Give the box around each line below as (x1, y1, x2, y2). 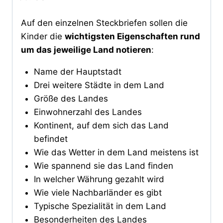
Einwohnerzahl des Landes (33, 107, 142, 117)
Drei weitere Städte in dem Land (33, 80, 164, 91)
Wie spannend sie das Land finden (33, 161, 173, 171)
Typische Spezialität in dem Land (33, 201, 166, 212)
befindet (33, 134, 68, 144)
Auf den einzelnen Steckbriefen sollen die (21, 18, 188, 28)
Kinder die (21, 31, 65, 42)
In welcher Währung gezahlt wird (33, 174, 164, 185)
